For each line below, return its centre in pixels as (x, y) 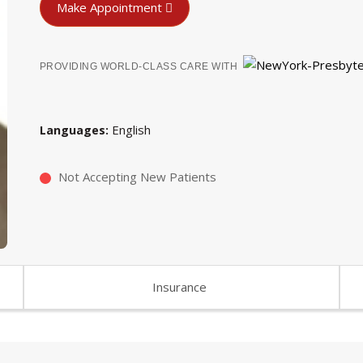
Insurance (180, 286)
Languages (72, 130)
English (131, 129)
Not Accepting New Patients (137, 177)
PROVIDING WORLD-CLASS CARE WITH (139, 67)
